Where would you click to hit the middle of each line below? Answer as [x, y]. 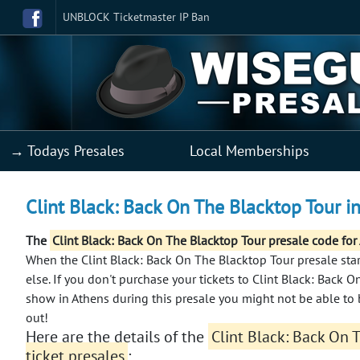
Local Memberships [250, 150]
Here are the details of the [117, 336]
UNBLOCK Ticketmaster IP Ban [136, 17]
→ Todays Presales [67, 150]
